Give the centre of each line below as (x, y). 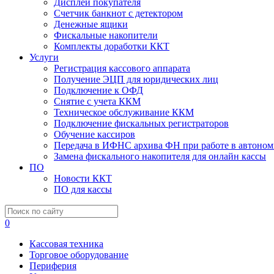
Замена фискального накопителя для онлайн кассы (160, 156)
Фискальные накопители (106, 35)
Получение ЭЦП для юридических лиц (136, 79)
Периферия (53, 266)
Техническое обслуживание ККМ (124, 112)
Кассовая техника (66, 244)
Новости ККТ (83, 178)
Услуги (44, 57)
